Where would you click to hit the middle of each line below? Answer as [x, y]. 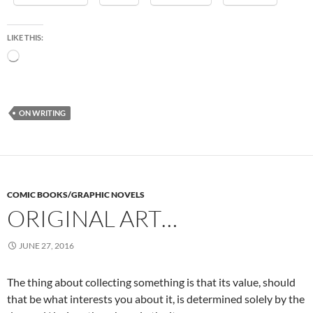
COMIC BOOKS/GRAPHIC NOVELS [76, 195]
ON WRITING [42, 113]
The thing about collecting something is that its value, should [151, 282]
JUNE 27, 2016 [46, 246]
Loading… [37, 55]
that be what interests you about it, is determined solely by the [156, 299]
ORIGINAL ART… [92, 219]
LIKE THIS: [25, 38]
